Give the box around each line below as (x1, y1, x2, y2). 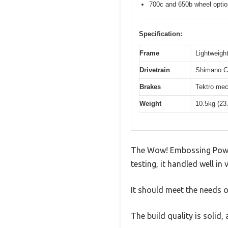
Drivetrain (139, 66, 170, 74)
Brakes (139, 83, 161, 91)
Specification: (139, 30, 182, 38)
